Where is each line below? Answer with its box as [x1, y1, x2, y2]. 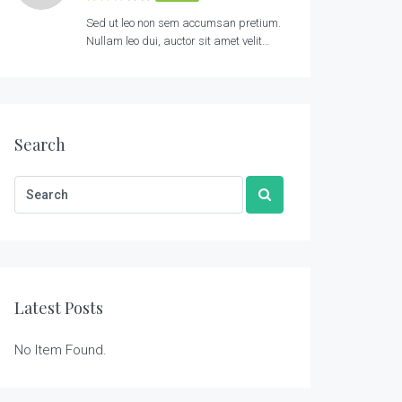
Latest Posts [14, 297, 103, 319]
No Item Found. [14, 342, 107, 359]
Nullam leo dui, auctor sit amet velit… [86, 34, 269, 48]
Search [14, 134, 66, 156]
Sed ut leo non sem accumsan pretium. [86, 16, 281, 31]
